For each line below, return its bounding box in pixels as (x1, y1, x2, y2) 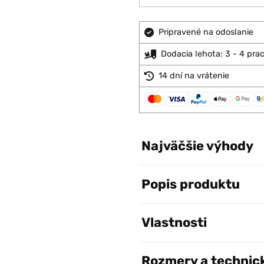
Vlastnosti (141, 214, 207, 230)
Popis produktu (141, 176, 240, 192)
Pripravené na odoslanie (159, 27, 253, 37)
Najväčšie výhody (141, 138, 253, 154)
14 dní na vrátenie (159, 71, 229, 81)
